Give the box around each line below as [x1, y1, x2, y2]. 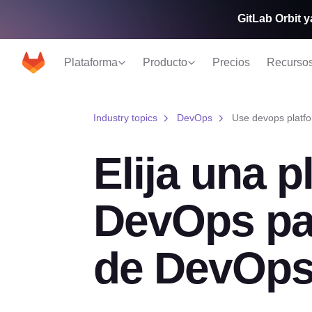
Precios [212, 56, 250, 69]
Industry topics [93, 112, 157, 123]
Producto [143, 56, 187, 69]
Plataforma [64, 56, 118, 69]
